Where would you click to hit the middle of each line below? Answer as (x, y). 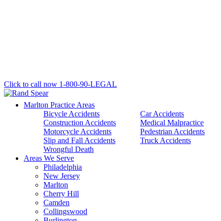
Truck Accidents (166, 140)
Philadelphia (63, 167)
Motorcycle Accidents (77, 131)
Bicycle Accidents (72, 114)
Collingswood (65, 211)
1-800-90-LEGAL (88, 84)
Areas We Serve (49, 158)
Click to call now (31, 84)
